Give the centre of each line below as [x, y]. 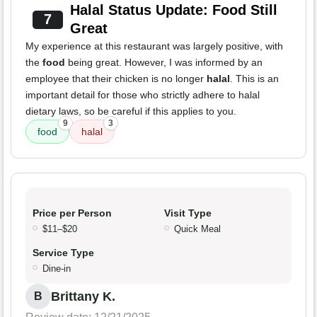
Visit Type [188, 213]
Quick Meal [197, 229]
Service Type [63, 253]
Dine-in [57, 269]
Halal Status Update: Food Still [173, 10]
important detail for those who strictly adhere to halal [143, 95]
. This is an [254, 79]
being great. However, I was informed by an [164, 63]
